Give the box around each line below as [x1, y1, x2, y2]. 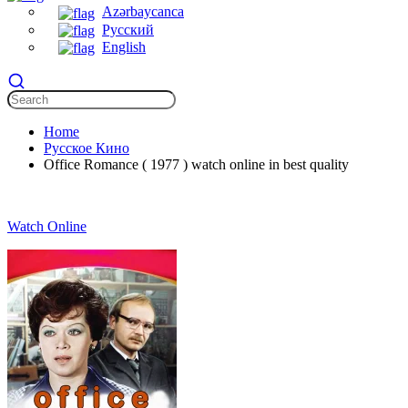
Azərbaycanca [102, 4, 184, 20]
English [102, 38, 146, 55]
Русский [102, 21, 154, 37]
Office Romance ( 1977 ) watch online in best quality [44, 156, 349, 172]
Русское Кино [44, 139, 129, 156]
